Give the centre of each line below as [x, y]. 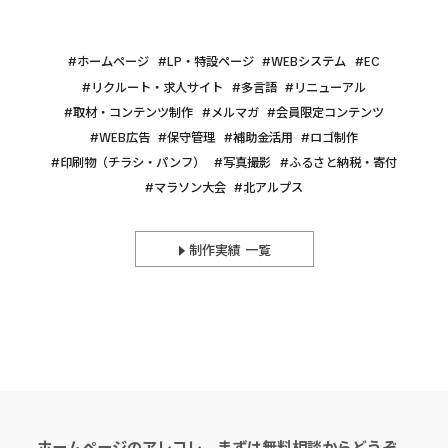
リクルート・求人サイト [156, 87]
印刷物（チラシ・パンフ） [133, 163]
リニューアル [330, 87]
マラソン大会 [189, 188]
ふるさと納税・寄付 [342, 163]
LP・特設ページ [210, 62]
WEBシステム [309, 62]
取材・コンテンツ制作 [132, 112]
